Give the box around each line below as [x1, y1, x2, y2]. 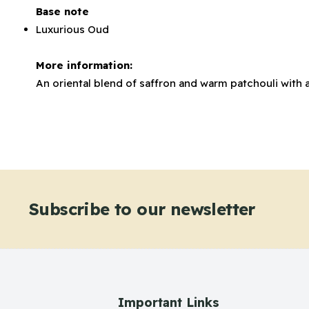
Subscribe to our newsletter [29, 199, 255, 220]
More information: [36, 59, 132, 72]
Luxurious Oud [36, 23, 109, 37]
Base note [36, 5, 89, 19]
